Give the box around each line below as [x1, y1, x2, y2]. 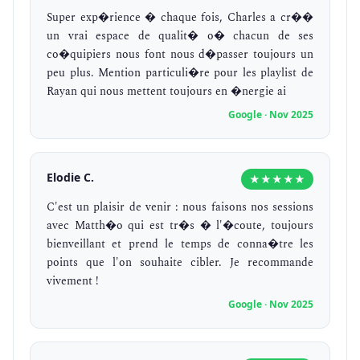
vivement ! [47, 272, 99, 289]
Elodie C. [47, 170, 94, 185]
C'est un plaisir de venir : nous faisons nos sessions [47, 198, 313, 215]
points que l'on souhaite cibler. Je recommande [47, 254, 313, 271]
